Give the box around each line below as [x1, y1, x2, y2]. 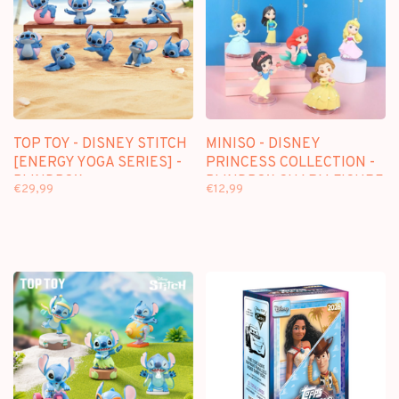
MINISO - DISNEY [206, 135, 320, 153]
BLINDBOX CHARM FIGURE [206, 173, 384, 191]
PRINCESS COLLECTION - [206, 154, 375, 172]
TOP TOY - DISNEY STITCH [13, 135, 187, 153]
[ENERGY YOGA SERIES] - [13, 154, 182, 172]
